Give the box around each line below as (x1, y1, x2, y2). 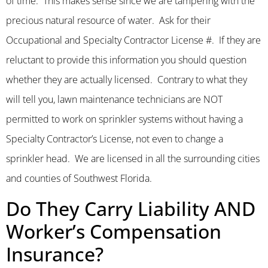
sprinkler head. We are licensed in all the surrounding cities (6, 152, 260, 166)
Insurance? (6, 240, 103, 267)
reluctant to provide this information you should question (6, 53, 246, 67)
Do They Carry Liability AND (6, 195, 255, 221)
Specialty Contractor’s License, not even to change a (6, 132, 223, 146)
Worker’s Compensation (6, 218, 221, 244)
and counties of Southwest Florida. (6, 172, 152, 185)
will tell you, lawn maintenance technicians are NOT (6, 93, 223, 106)
